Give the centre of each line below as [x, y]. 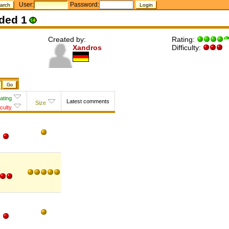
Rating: [184, 39]
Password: [85, 4]
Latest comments [88, 101]
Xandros [87, 48]
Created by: [67, 39]
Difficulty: [187, 48]
